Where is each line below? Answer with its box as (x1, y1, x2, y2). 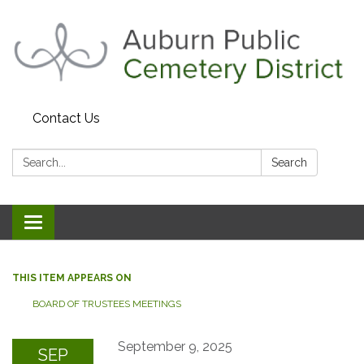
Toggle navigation (32, 216, 141, 232)
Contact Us (32, 110, 100, 127)
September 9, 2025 (118, 339, 232, 355)
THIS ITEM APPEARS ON (12, 272, 132, 284)
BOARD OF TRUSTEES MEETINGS (32, 298, 181, 310)
